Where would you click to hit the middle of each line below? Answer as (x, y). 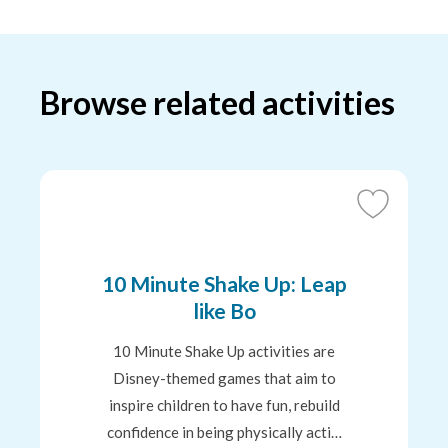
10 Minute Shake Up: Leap (224, 283)
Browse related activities (217, 102)
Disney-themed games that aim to (224, 378)
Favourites (400, 269)
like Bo (224, 310)
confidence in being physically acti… (224, 432)
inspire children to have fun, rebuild (224, 405)
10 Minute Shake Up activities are (224, 351)
